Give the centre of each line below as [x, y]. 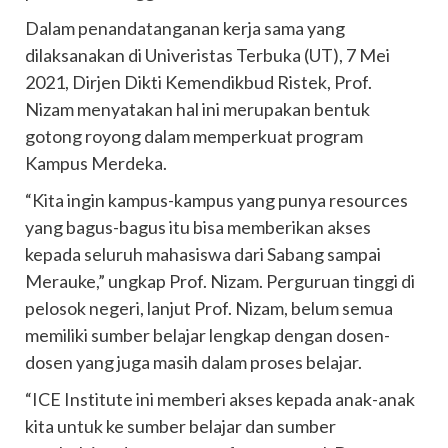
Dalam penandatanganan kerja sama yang [185, 28]
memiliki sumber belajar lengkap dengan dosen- [207, 335]
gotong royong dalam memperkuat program [194, 136]
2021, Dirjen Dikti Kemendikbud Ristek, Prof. [198, 82]
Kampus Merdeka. [96, 163]
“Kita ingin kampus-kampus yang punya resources [216, 200]
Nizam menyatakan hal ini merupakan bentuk [197, 109]
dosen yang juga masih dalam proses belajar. [193, 362]
